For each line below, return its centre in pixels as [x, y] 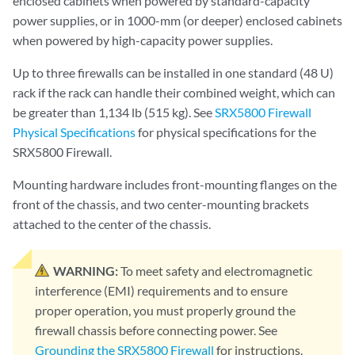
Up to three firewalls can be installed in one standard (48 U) [173, 73]
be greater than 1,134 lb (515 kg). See [114, 112]
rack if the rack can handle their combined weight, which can [174, 92]
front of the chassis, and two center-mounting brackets [161, 204]
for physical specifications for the [226, 132]
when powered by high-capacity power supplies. [143, 40]
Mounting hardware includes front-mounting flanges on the [175, 184]
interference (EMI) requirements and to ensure [161, 290]
